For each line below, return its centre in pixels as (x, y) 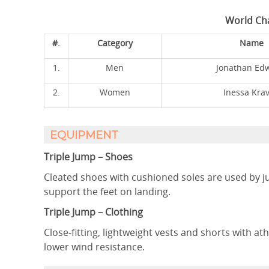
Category (115, 43)
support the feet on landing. (107, 192)
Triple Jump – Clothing (93, 212)
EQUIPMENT (84, 136)
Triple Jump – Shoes (88, 157)
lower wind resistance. (94, 247)
